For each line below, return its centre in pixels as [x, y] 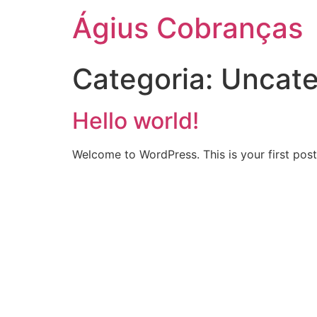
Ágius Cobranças [188, 28]
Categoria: [146, 79]
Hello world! [136, 121]
